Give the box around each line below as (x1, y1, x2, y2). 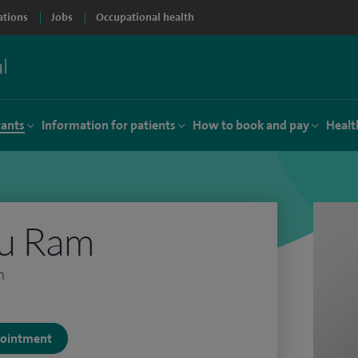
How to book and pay (193, 117, 309, 133)
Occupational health (96, 10, 194, 24)
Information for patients (42, 117, 176, 133)
